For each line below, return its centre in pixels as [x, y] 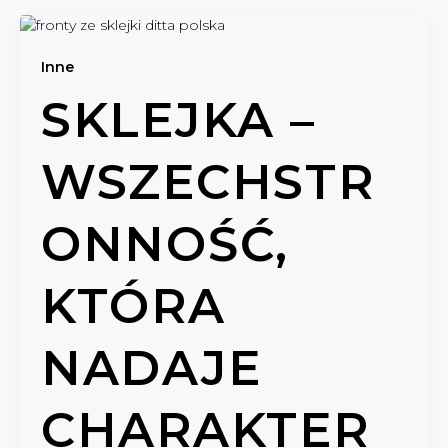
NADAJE [151, 367]
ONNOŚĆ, [165, 243]
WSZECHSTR [208, 181]
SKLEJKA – [178, 119]
